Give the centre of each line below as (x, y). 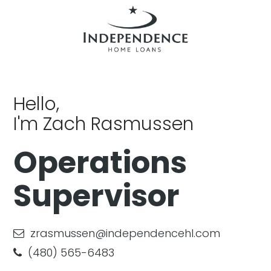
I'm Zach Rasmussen (104, 124)
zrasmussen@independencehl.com (126, 233)
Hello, (37, 104)
